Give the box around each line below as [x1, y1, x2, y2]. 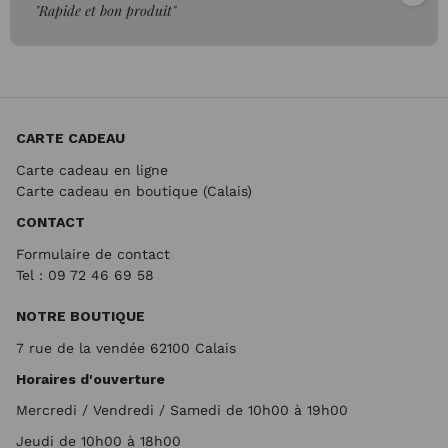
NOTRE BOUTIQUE [16, 308, 145, 324]
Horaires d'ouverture [16, 371, 165, 387]
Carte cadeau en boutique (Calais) [16, 183, 252, 199]
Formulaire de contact [16, 246, 170, 262]
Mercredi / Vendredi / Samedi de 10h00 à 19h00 [16, 402, 348, 418]
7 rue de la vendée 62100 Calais [16, 340, 236, 356]
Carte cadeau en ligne [16, 162, 168, 178]
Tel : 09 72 [16, 267, 86, 283]
